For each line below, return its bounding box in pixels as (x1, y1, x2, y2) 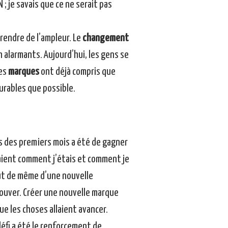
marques (8, 67, 39, 77)
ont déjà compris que (39, 67, 116, 77)
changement (82, 33, 129, 44)
